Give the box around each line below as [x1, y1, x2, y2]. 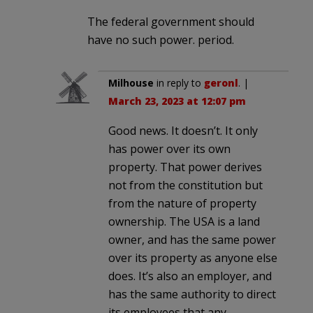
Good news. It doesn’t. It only [108, 123, 258, 139]
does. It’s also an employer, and [108, 268, 272, 284]
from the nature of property [108, 196, 256, 212]
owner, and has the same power [108, 232, 276, 248]
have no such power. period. [87, 32, 234, 48]
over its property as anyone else [108, 250, 277, 266]
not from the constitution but [108, 177, 263, 194]
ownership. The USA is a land [108, 214, 260, 230]
